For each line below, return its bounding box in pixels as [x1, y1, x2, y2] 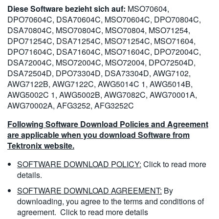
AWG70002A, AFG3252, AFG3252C [7, 100, 134, 111]
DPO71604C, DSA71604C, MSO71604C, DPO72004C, [7, 46, 201, 57]
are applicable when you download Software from [7, 129, 190, 140]
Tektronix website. [7, 140, 74, 151]
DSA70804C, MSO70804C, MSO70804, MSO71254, [7, 24, 190, 36]
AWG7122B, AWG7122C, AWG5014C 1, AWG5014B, [7, 78, 193, 89]
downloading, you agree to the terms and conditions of [17, 196, 204, 207]
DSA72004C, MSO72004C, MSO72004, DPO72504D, [7, 57, 196, 68]
